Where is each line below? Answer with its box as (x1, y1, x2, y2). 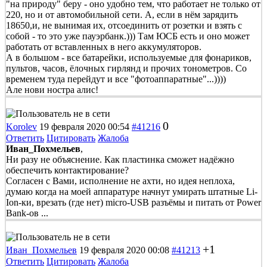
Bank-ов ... (6, 207, 48, 218)
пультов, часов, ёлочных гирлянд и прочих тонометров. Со (6, 63, 247, 73)
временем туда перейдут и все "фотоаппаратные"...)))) (6, 73, 226, 84)
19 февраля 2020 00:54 (39, 121, 129, 132)
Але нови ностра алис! (6, 84, 98, 95)
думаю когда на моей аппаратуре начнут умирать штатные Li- (6, 186, 257, 197)
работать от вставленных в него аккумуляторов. (6, 41, 201, 52)
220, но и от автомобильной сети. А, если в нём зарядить (6, 9, 238, 20)
